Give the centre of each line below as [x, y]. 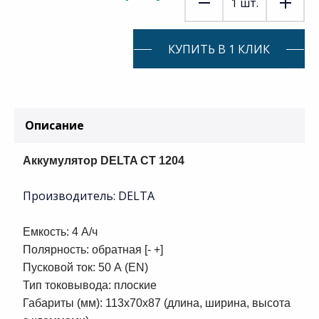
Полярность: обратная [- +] [93, 250]
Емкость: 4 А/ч [60, 232]
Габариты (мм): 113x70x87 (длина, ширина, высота [157, 303]
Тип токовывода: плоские [90, 286]
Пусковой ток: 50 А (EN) [85, 268]
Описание [54, 126]
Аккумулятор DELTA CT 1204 [104, 161]
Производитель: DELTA [89, 196]
